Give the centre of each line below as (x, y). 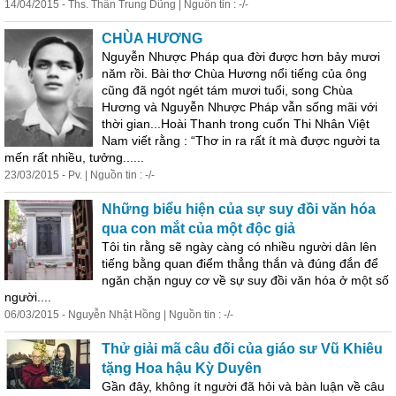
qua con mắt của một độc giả (198, 228)
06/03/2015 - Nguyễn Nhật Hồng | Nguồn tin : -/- (119, 315)
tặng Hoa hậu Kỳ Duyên (182, 368)
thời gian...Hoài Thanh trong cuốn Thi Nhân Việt (236, 124)
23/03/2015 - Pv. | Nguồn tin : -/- (80, 175)
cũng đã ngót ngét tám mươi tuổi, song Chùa (227, 90)
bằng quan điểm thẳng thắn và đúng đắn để (254, 263)
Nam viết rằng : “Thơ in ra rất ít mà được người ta (241, 141)
